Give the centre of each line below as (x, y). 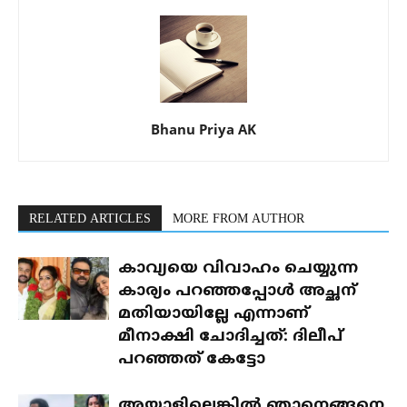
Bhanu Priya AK (203, 129)
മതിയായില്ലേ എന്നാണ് (213, 315)
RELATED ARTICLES (90, 220)
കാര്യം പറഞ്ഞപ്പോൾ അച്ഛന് (237, 292)
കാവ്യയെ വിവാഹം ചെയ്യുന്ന (238, 269)
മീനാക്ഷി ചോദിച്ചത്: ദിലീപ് (230, 338)
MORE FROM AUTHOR (238, 220)
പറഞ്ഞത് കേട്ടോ (192, 360)
